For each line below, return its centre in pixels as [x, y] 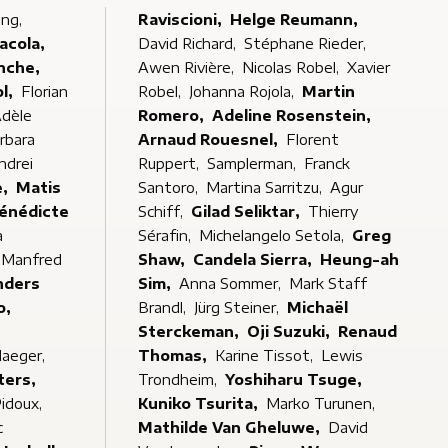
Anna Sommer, [231, 283]
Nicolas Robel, [292, 67]
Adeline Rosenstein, [293, 115]
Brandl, [163, 307]
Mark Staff [327, 283]
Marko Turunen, [322, 403]
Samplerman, [253, 163]
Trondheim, [179, 379]
